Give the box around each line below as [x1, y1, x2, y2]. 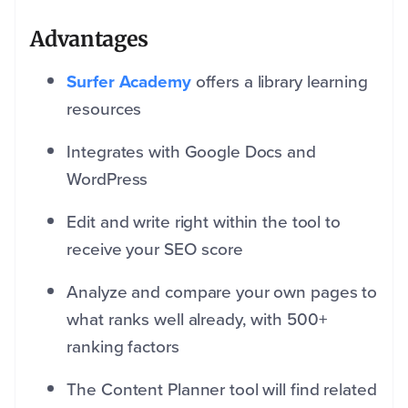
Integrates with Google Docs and [66, 138, 316, 166]
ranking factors [66, 333, 179, 361]
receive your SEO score [66, 236, 243, 263]
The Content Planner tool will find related [66, 376, 377, 403]
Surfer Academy [66, 68, 191, 96]
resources [66, 96, 142, 123]
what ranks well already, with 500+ [66, 306, 328, 333]
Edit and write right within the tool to [66, 209, 341, 236]
